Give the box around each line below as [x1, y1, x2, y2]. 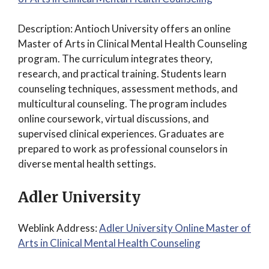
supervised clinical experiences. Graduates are [18, 127, 224, 140]
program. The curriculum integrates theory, [18, 52, 213, 65]
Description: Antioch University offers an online [18, 22, 231, 35]
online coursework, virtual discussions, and [18, 112, 209, 125]
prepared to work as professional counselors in [18, 142, 228, 155]
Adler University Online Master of [99, 221, 251, 234]
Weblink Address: [18, 221, 99, 234]
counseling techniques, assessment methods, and [18, 82, 238, 95]
